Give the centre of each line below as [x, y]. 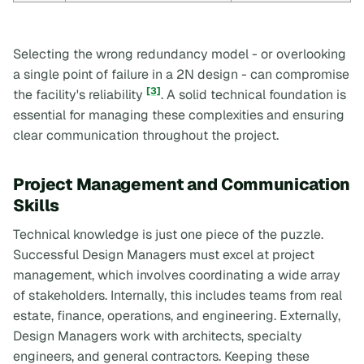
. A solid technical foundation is [253, 94]
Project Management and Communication [182, 184]
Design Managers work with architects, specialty [158, 336]
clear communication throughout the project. [146, 135]
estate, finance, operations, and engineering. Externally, [177, 315]
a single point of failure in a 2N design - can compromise [181, 74]
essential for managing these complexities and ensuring [179, 115]
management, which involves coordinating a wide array [177, 275]
